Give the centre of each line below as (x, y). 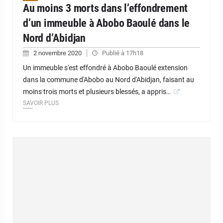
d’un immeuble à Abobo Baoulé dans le (107, 23)
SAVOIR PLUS (41, 103)
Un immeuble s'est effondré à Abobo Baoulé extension (105, 68)
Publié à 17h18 (123, 53)
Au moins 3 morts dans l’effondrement (106, 8)
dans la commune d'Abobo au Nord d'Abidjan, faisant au (109, 80)
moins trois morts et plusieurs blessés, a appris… (97, 92)
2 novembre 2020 (58, 53)
